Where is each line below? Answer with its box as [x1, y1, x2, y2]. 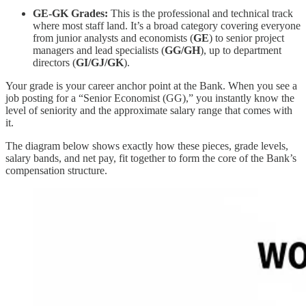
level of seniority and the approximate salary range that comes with [5, 104, 292, 116]
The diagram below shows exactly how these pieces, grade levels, [5, 139, 288, 152]
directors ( [33, 56, 76, 68]
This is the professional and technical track [108, 7, 293, 19]
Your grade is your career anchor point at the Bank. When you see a [5, 79, 297, 92]
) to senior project [209, 31, 284, 44]
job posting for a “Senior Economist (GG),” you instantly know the [5, 92, 294, 104]
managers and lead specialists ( [33, 44, 165, 56]
